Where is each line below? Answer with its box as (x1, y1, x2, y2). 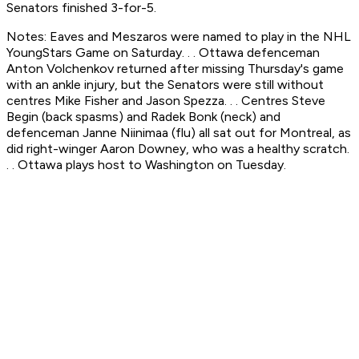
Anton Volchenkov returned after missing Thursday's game (6, 61, 344, 77)
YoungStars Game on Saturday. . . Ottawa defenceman (6, 45, 320, 61)
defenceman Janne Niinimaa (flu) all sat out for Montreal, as (6, 125, 351, 141)
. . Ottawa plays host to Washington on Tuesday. (6, 157, 286, 173)
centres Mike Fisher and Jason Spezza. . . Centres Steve (6, 93, 325, 109)
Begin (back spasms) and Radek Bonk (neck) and (6, 109, 280, 125)
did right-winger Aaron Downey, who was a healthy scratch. (6, 141, 349, 157)
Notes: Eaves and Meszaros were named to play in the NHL (6, 29, 351, 45)
